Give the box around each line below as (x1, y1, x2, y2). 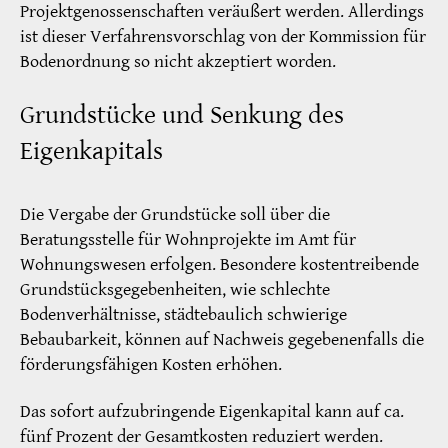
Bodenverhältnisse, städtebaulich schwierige (20, 302, 347, 326)
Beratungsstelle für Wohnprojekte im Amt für (20, 227, 356, 251)
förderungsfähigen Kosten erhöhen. (20, 352, 282, 376)
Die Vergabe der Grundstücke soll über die (20, 202, 330, 226)
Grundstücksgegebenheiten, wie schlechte (20, 277, 330, 301)
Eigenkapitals (20, 134, 163, 167)
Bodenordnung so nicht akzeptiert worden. (20, 50, 336, 74)
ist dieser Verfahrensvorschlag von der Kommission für (20, 25, 426, 49)
